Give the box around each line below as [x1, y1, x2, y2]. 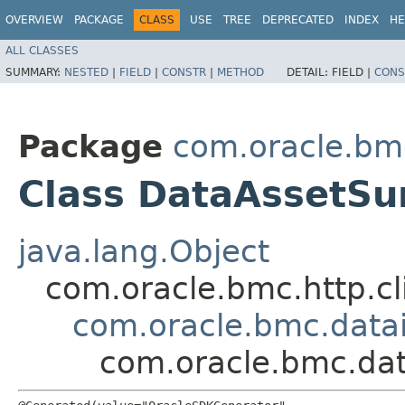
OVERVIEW [5, 14, 63, 26]
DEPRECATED [262, 14, 334, 26]
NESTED [64, 65, 108, 79]
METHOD [217, 65, 264, 79]
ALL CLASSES [5, 43, 79, 57]
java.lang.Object [18, 232, 269, 269]
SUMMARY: [5, 65, 64, 79]
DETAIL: [287, 65, 332, 79]
